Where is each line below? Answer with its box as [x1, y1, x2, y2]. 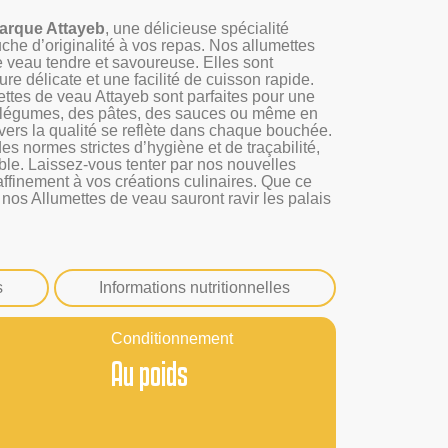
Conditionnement [110, 329, 233, 347]
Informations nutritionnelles [99, 278, 291, 296]
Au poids [110, 354, 188, 392]
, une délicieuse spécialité [105, 20, 289, 38]
